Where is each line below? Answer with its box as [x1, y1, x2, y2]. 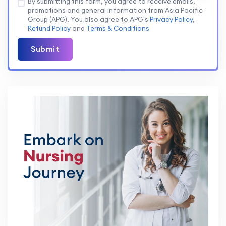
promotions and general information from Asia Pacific [28, 6, 203, 14]
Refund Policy [28, 24, 71, 32]
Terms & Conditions [86, 24, 149, 32]
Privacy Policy [150, 15, 193, 23]
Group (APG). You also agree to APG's [28, 15, 150, 23]
